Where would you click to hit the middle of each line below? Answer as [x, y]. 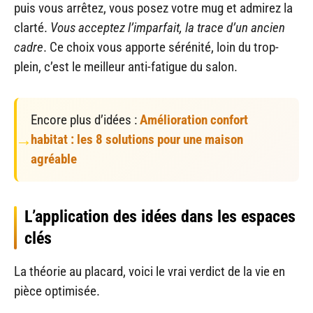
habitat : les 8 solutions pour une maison [137, 139]
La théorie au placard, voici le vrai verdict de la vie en [150, 271]
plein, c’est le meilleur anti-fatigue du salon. [126, 66]
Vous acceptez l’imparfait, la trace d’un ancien [168, 27]
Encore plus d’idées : [85, 119]
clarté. [32, 27]
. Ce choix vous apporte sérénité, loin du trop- [161, 47]
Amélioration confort [194, 119]
